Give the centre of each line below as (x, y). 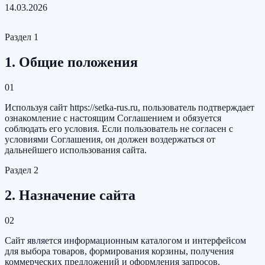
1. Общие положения (71, 62)
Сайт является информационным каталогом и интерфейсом (125, 241)
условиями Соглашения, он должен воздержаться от (110, 140)
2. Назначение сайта (70, 195)
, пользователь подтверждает (196, 108)
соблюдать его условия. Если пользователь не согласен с (119, 129)
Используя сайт (37, 108)
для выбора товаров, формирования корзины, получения (119, 251)
